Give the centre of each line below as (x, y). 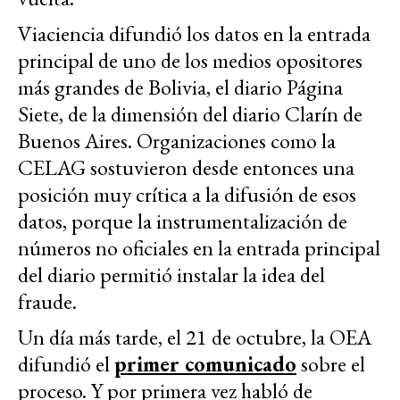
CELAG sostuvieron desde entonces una (186, 167)
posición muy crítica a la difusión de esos (187, 194)
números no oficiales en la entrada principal (199, 247)
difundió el (66, 363)
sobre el (331, 363)
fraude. (47, 301)
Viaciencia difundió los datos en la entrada (194, 33)
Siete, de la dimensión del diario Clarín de (190, 113)
